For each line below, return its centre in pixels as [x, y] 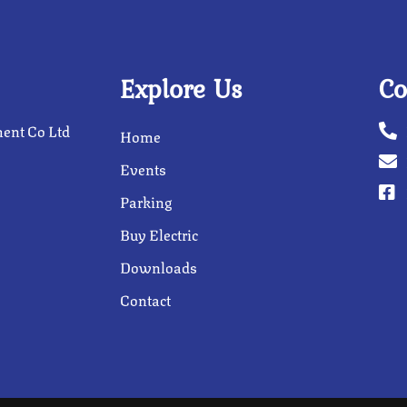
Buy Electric [159, 234]
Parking [146, 201]
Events [143, 169]
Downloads [159, 267]
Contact [145, 299]
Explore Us [181, 89]
